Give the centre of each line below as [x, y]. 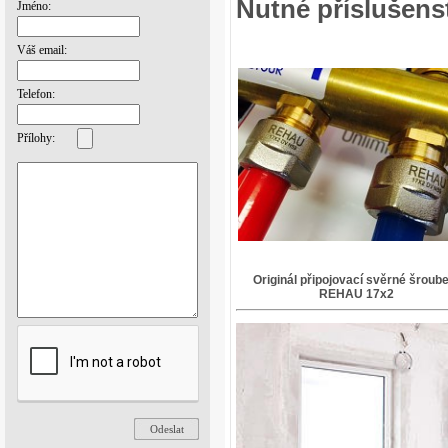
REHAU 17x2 [356, 293]
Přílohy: [36, 138]
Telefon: [36, 94]
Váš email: [42, 50]
